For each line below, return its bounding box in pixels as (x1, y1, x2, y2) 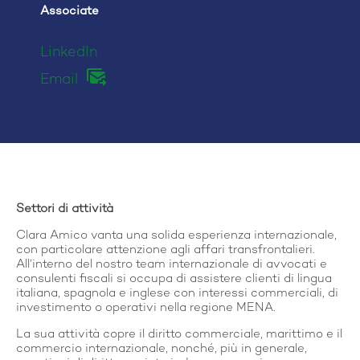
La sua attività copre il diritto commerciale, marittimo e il (16, 328, 342, 342)
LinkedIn (40, 45, 97, 61)
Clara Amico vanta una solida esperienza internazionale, (16, 229, 337, 243)
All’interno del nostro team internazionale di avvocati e (16, 258, 327, 272)
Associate (40, 5, 99, 18)
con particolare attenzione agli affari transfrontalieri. (16, 243, 314, 257)
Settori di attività (16, 202, 113, 216)
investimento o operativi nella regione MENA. (16, 301, 275, 315)
